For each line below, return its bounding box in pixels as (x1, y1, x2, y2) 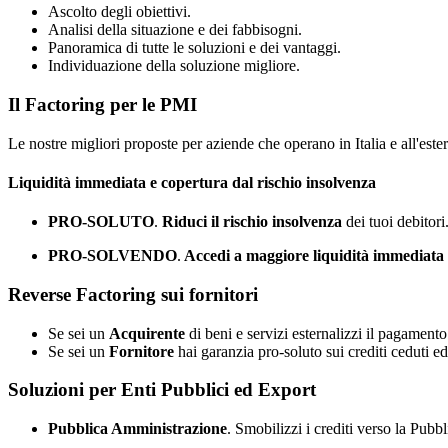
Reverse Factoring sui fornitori (8, 283, 258, 305)
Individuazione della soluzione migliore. (48, 57, 300, 75)
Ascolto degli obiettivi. (48, 3, 191, 21)
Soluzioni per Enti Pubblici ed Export (8, 379, 316, 401)
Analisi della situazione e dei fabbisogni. (48, 21, 302, 39)
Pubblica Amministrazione (48, 419, 227, 437)
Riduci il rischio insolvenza (162, 213, 342, 231)
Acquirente (109, 324, 189, 342)
